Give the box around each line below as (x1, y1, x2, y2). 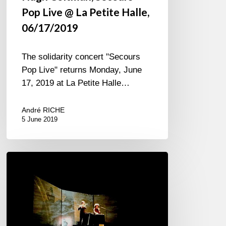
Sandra (6, 153, 33, 163)
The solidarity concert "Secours (22, 52, 141, 62)
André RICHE (22, 106, 65, 115)
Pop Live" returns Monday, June (22, 65, 142, 75)
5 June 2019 (22, 116, 58, 124)
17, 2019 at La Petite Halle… (22, 78, 130, 88)
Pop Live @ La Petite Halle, (22, 6, 150, 19)
